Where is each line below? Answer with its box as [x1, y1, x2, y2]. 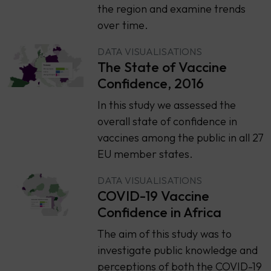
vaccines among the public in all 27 [97, 130, 264, 145]
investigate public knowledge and [97, 243, 258, 257]
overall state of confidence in [97, 114, 237, 128]
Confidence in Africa [97, 203, 221, 221]
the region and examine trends [97, 1, 246, 16]
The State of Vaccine [97, 57, 227, 76]
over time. [97, 18, 148, 32]
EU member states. [97, 146, 193, 161]
